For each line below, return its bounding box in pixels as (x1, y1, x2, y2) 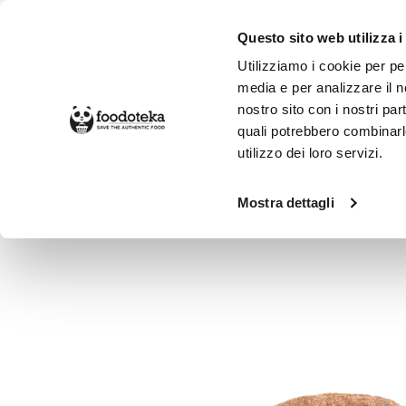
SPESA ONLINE (61, 109, 163, 130)
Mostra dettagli (237, 195, 334, 211)
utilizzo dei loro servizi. (237, 145, 383, 161)
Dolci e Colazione (227, 168, 350, 189)
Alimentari (134, 168, 208, 189)
